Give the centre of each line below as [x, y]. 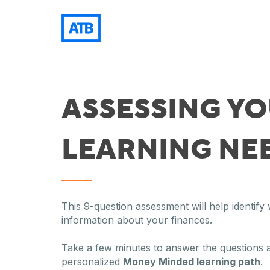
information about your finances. [137, 220]
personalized [92, 262]
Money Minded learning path [192, 262]
